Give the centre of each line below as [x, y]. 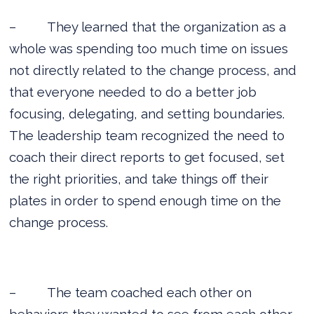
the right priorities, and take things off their [139, 178]
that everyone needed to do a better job [133, 91]
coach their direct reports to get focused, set [147, 157]
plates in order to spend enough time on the [145, 200]
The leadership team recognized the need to [147, 135]
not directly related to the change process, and [153, 70]
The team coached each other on [150, 292]
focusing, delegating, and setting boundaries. [147, 113]
